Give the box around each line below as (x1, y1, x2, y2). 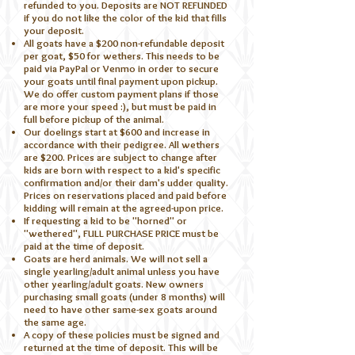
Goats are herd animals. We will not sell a (24, 251, 208, 265)
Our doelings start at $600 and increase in (24, 124, 210, 138)
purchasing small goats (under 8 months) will (24, 289, 225, 303)
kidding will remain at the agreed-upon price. (24, 200, 226, 214)
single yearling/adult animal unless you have (24, 264, 219, 277)
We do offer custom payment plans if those (24, 86, 219, 100)
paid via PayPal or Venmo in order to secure (24, 61, 219, 74)
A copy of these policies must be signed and (24, 327, 219, 341)
